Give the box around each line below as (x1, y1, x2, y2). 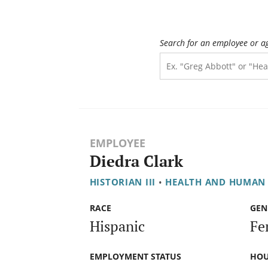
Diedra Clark (89, 151, 183, 172)
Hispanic (89, 216, 145, 236)
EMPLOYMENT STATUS (89, 250, 181, 262)
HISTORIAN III (89, 176, 156, 188)
